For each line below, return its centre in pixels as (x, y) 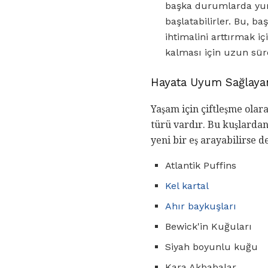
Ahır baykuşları (201, 206)
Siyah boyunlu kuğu (211, 246)
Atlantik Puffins (201, 165)
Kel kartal (187, 185)
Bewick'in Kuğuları (208, 226)
